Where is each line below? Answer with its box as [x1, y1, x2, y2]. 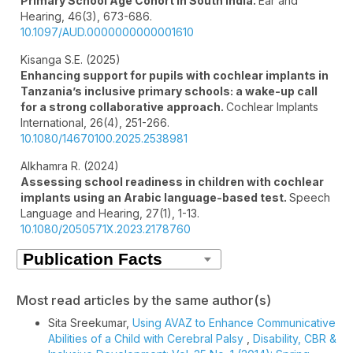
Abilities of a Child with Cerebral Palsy [48, 331, 247, 345]
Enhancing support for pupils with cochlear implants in [20, 69, 329, 83]
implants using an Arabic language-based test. [20, 191, 289, 205]
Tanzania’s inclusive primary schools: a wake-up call [20, 84, 318, 98]
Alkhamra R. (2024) [20, 159, 119, 173]
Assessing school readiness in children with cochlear [20, 175, 324, 189]
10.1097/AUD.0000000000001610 [20, 25, 194, 39]
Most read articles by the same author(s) [17, 292, 271, 308]
